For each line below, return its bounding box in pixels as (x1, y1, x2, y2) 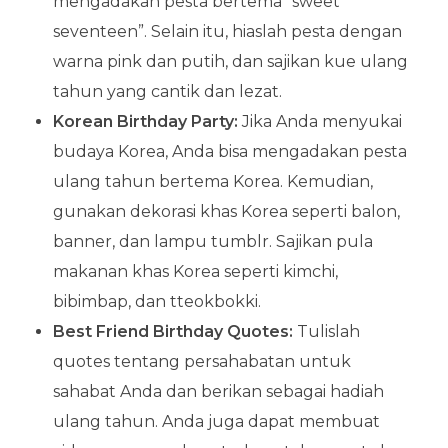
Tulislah (292, 321, 360, 341)
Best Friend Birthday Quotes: (52, 321, 293, 341)
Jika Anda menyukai (237, 111, 402, 131)
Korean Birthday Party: (52, 111, 238, 131)
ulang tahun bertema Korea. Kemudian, (52, 171, 373, 191)
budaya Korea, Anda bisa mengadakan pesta (52, 141, 407, 161)
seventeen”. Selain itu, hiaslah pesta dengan (52, 21, 402, 41)
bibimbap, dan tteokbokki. (52, 291, 261, 311)
